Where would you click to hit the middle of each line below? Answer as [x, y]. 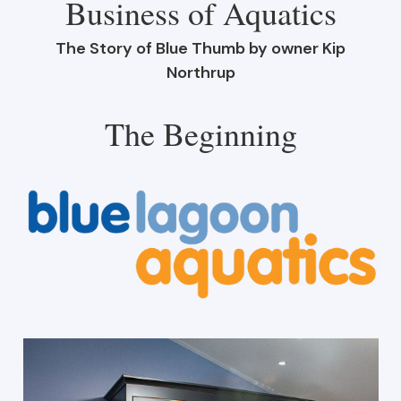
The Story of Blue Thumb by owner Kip [200, 48]
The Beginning [200, 133]
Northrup [200, 72]
